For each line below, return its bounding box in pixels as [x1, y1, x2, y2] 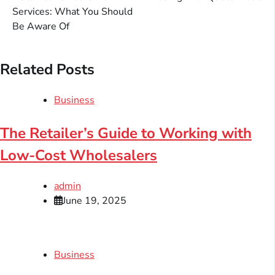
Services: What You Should [12, 4, 133, 18]
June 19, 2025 [63, 193, 126, 207]
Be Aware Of [12, 19, 69, 33]
